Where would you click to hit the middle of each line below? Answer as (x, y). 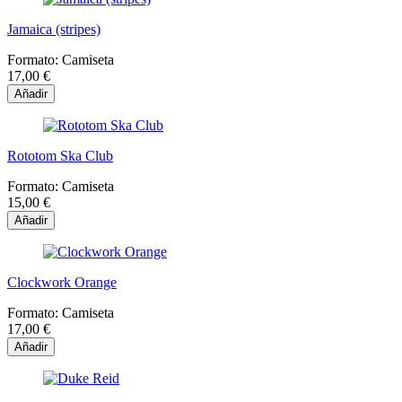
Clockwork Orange (62, 282)
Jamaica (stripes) (54, 29)
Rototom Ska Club (60, 155)
